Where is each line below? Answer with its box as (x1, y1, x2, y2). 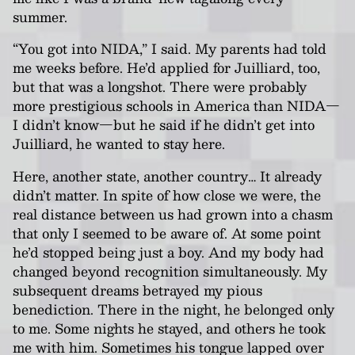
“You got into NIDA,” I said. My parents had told (13, 37, 326, 60)
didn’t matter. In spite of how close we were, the (13, 183, 321, 206)
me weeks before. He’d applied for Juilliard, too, (13, 56, 320, 79)
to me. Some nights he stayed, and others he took (13, 316, 326, 339)
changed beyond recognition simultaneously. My (13, 259, 327, 282)
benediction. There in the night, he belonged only (13, 297, 334, 320)
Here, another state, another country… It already (13, 164, 322, 187)
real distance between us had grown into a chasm (13, 202, 333, 225)
